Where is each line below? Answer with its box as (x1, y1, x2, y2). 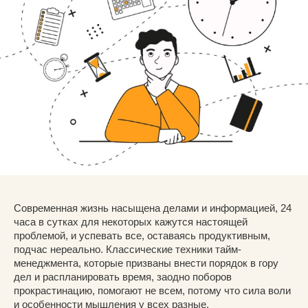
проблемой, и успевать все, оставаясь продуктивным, (14, 230, 270, 242)
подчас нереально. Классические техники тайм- (14, 243, 241, 256)
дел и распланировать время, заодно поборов (14, 271, 232, 283)
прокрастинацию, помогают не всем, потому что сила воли (14, 285, 291, 297)
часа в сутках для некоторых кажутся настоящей (14, 216, 247, 228)
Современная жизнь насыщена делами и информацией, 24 (14, 202, 291, 214)
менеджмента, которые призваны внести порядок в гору (14, 257, 278, 269)
